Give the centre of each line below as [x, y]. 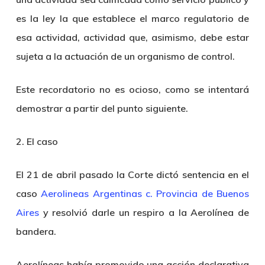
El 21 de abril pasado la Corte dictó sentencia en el [132, 174]
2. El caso [37, 141]
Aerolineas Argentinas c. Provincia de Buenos [145, 193]
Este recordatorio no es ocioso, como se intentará [132, 89]
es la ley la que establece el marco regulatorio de [132, 18]
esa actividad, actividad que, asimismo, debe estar [132, 37]
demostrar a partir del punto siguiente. [102, 108]
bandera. [36, 231]
